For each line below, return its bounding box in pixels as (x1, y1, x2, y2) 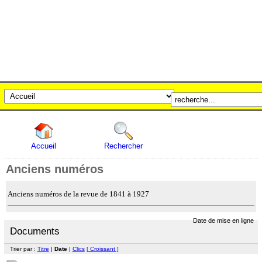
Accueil (31, 142, 57, 150)
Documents (9, 225, 60, 237)
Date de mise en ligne (193, 216, 254, 224)
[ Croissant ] (86, 245, 119, 252)
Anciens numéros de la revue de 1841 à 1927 (7, 189, 149, 198)
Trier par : (9, 245, 37, 252)
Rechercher (104, 142, 143, 150)
